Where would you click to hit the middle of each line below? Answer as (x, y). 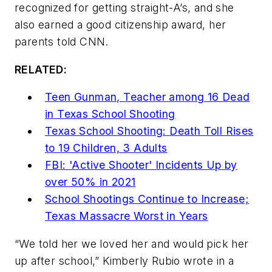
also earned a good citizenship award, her (121, 25)
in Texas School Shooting (110, 114)
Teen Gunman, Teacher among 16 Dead (148, 97)
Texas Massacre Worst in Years (127, 216)
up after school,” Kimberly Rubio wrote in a (124, 260)
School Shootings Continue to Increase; (147, 199)
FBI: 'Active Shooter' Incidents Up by (141, 165)
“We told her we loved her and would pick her (132, 243)
